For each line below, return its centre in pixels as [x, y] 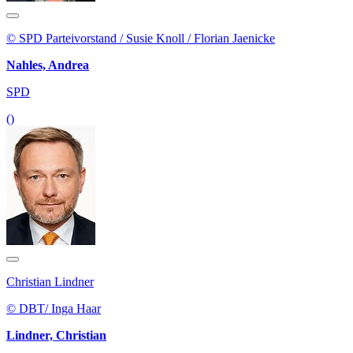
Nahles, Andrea [48, 65]
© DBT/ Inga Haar [54, 309]
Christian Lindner [50, 282]
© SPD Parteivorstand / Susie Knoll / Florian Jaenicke [141, 39]
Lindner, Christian [56, 336]
